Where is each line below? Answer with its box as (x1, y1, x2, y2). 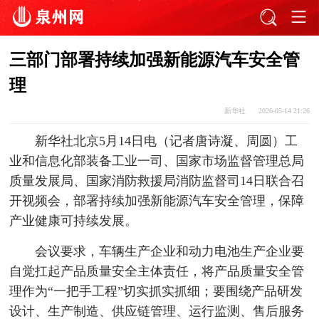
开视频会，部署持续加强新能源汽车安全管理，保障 (9, 194, 305, 209)
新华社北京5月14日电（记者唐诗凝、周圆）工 (34, 134, 298, 149)
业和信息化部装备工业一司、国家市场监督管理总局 (9, 154, 305, 169)
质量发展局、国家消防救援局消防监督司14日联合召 (9, 174, 305, 189)
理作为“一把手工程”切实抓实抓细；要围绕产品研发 (9, 284, 303, 299)
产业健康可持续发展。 (9, 214, 138, 229)
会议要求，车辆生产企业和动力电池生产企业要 (34, 244, 304, 259)
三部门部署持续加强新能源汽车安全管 (9, 51, 300, 70)
